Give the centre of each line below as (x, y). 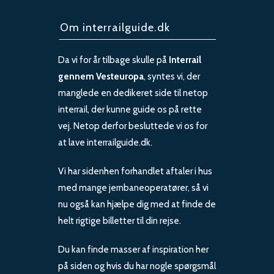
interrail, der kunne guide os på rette (130, 110)
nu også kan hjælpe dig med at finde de (137, 205)
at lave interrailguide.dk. (105, 143)
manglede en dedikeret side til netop (133, 93)
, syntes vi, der (172, 77)
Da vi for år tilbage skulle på (113, 60)
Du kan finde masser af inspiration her (133, 250)
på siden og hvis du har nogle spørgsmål (137, 266)
